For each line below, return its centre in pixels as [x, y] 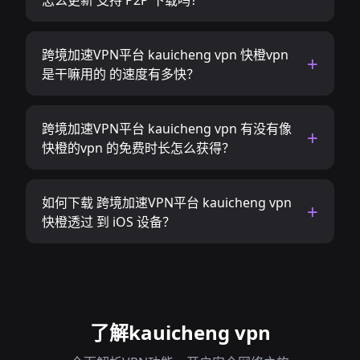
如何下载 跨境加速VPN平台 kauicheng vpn [167, 202]
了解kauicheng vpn [180, 332]
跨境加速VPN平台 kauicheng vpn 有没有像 [167, 129]
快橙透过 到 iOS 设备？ [108, 222]
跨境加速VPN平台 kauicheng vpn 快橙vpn [165, 55]
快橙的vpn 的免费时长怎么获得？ [138, 148]
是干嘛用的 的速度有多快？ [121, 74]
